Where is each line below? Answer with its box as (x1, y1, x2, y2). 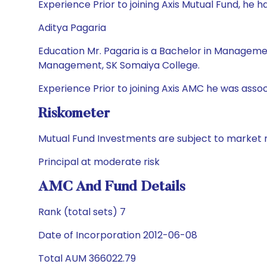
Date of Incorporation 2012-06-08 (38, 228, 197, 242)
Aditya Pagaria (38, 21, 106, 35)
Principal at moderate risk (38, 155, 160, 169)
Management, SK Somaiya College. (38, 58, 200, 72)
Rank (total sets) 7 (38, 205, 126, 219)
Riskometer (38, 107, 110, 121)
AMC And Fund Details (38, 180, 185, 194)
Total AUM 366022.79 (38, 252, 136, 265)
